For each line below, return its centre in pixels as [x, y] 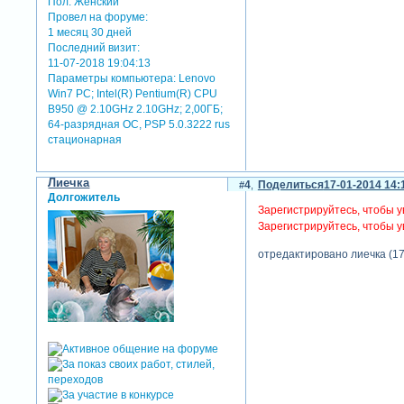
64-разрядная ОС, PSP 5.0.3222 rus [139, 124]
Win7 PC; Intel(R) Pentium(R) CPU [133, 93]
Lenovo [196, 78]
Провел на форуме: [98, 17]
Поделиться [290, 185]
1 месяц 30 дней [90, 32]
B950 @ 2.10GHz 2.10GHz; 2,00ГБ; [136, 109]
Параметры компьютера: [112, 78]
